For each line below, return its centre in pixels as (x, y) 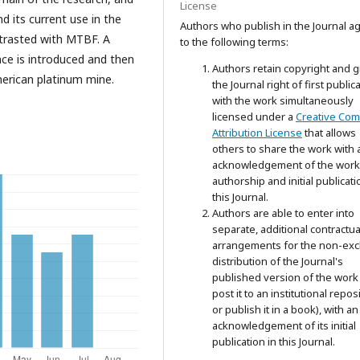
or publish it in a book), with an (285, 309)
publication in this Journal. (274, 342)
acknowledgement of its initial (284, 325)
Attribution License (257, 133)
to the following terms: (234, 42)
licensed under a (254, 117)
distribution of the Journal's (278, 261)
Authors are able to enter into (283, 213)
